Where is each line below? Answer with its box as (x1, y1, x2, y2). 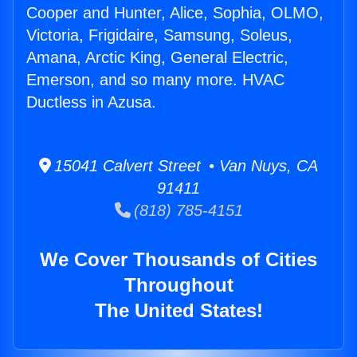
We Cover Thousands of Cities (40, 249, 317, 271)
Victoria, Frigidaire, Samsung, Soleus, (26, 26, 292, 45)
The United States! (94, 300, 263, 322)
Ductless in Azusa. (26, 93, 156, 112)
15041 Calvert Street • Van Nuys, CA (51, 157, 318, 175)
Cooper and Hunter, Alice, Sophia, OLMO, (26, 4, 324, 22)
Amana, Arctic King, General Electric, (26, 49, 288, 67)
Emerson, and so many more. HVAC (26, 71, 284, 89)
